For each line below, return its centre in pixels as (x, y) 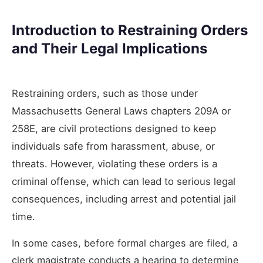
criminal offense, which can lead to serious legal (124, 181)
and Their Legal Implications (109, 48)
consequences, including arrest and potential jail (124, 199)
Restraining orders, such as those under (105, 93)
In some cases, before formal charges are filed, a (125, 243)
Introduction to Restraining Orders (130, 30)
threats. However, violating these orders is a (114, 163)
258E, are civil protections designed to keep (114, 128)
